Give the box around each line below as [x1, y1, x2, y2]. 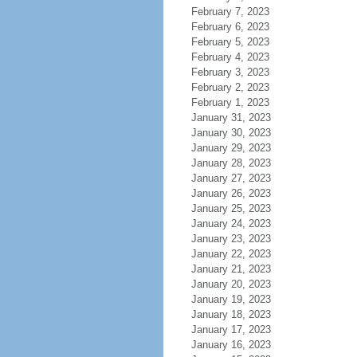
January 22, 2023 [190, 248, 271, 260]
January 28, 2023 [190, 157, 271, 169]
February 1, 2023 [190, 96, 269, 108]
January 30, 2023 [190, 127, 271, 139]
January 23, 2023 [190, 233, 271, 245]
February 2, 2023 [190, 81, 269, 93]
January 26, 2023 [190, 187, 271, 199]
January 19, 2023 [190, 293, 271, 305]
